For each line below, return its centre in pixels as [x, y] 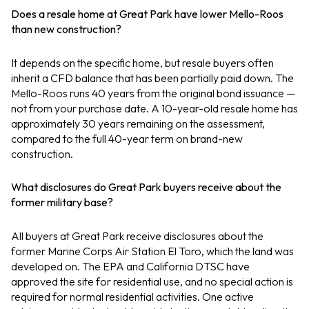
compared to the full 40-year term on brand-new [127, 138]
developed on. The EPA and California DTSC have [130, 267]
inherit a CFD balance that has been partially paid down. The [152, 78]
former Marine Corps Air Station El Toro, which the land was [152, 251]
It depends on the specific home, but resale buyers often [142, 62]
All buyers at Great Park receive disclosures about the [137, 236]
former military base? [62, 202]
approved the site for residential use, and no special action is [152, 282]
